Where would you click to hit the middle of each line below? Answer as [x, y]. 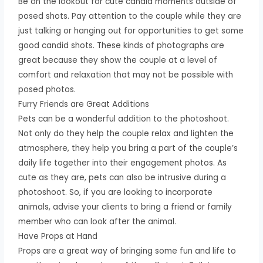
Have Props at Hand [58, 236]
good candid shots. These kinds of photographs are [122, 45]
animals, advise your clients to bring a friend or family [125, 207]
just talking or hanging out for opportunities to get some [131, 31]
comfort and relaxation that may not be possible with [126, 75]
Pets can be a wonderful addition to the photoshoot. [124, 119]
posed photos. [47, 89]
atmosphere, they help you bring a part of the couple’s [128, 148]
